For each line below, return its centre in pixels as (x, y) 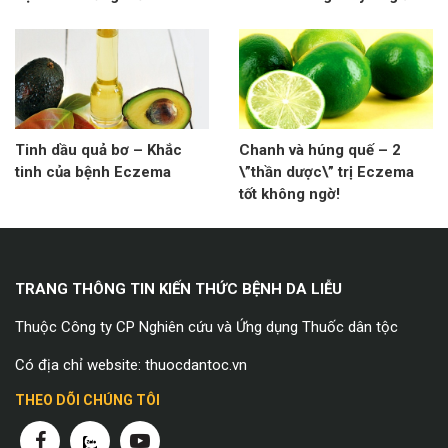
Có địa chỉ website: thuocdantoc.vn (131, 365)
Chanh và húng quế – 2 (320, 150)
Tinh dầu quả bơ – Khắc (98, 150)
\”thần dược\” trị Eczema (326, 172)
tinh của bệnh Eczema (93, 172)
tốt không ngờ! (289, 194)
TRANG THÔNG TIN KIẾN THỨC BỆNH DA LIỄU (178, 289)
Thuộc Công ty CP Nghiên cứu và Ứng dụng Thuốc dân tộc (206, 327)
